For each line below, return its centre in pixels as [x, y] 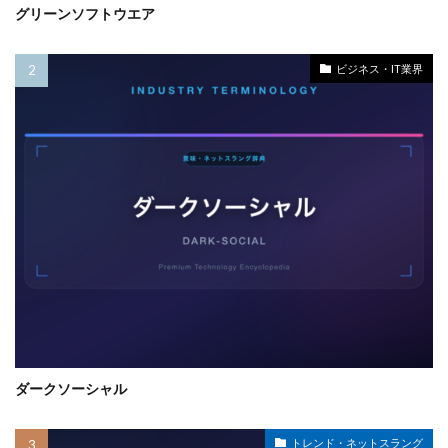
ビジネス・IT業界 [379, 68]
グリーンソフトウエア [85, 14]
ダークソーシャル [71, 388]
